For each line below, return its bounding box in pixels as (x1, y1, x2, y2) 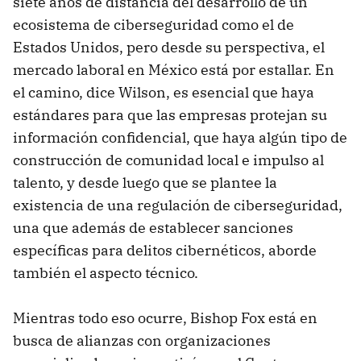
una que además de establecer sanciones (13, 218, 293, 237)
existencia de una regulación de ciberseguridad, (13, 195, 342, 214)
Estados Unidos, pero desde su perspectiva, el (13, 37, 325, 56)
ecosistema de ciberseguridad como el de (13, 15, 294, 34)
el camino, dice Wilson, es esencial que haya (13, 82, 314, 102)
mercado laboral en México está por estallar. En (13, 60, 334, 79)
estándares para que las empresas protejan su (13, 105, 327, 124)
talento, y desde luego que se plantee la (13, 172, 277, 192)
